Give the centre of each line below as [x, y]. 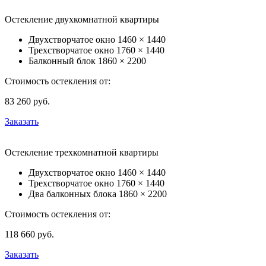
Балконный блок [63, 61]
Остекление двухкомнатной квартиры [82, 20]
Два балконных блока [74, 194]
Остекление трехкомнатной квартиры [82, 153]
